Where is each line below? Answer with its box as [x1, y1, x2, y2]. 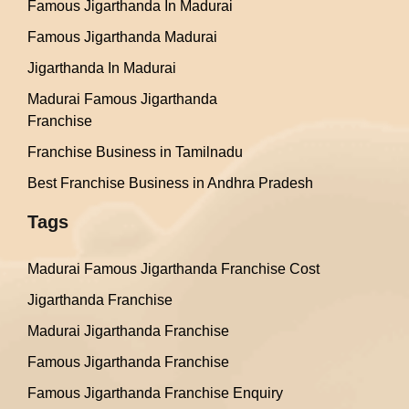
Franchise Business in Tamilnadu [27, 144, 243, 160]
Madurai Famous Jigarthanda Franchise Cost [27, 261, 320, 277]
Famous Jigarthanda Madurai [27, 29, 217, 45]
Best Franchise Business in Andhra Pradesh [27, 175, 313, 191]
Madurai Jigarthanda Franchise [27, 323, 229, 339]
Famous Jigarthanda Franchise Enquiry [27, 385, 283, 401]
